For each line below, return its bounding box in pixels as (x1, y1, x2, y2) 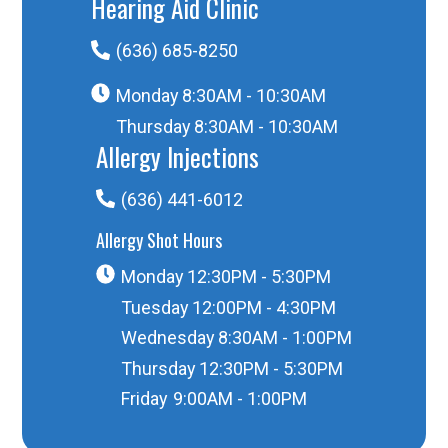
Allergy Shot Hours (95, 227, 222, 254)
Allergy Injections (95, 138, 259, 176)
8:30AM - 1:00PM (218, 327, 353, 349)
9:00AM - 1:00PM (172, 388, 307, 410)
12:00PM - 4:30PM (192, 296, 337, 318)
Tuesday (120, 296, 189, 318)
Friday (120, 388, 168, 410)
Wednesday (120, 327, 215, 349)
